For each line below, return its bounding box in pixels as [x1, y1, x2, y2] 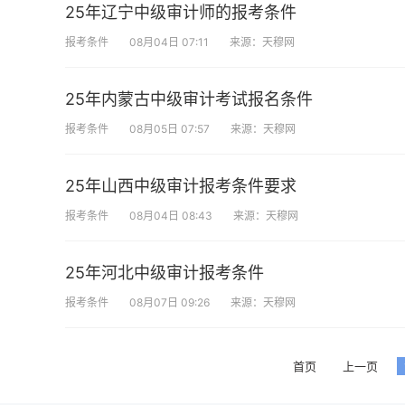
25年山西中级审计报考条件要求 [65, 176, 297, 195]
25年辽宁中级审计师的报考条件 [65, 3, 297, 22]
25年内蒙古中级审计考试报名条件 [65, 89, 313, 108]
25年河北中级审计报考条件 [65, 263, 264, 282]
